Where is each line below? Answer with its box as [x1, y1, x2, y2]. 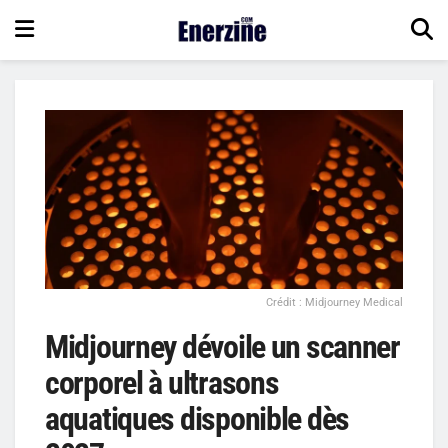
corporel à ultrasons [45, 364, 279, 402]
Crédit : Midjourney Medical [266, 296, 403, 309]
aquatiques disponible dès [45, 400, 349, 438]
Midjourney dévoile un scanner [45, 328, 400, 366]
